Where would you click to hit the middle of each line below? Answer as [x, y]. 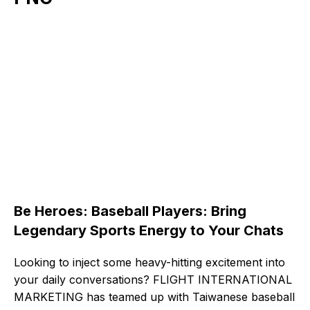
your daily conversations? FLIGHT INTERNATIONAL [153, 280]
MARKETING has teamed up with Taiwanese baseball [154, 297]
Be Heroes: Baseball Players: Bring [130, 211]
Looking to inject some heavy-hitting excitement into [149, 262]
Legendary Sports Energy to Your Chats [149, 230]
